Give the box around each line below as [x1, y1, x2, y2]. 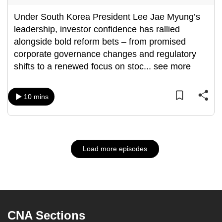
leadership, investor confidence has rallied [14, 24, 180, 34]
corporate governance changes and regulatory [14, 49, 196, 59]
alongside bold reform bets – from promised [14, 37, 186, 47]
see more [154, 61, 191, 71]
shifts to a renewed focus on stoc [14, 61, 144, 71]
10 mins [24, 93, 49, 101]
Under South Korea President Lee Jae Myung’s [14, 12, 200, 22]
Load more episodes [82, 145, 147, 153]
